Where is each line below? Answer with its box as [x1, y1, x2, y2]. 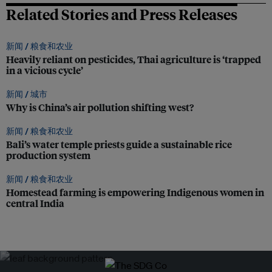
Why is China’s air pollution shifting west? [6, 100, 194, 115]
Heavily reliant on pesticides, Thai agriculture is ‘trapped [6, 52, 261, 67]
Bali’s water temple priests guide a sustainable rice [6, 137, 232, 152]
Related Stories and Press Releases [6, 4, 237, 24]
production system [6, 148, 90, 163]
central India [6, 196, 64, 211]
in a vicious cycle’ [6, 63, 83, 78]
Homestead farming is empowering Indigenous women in [6, 185, 264, 200]
